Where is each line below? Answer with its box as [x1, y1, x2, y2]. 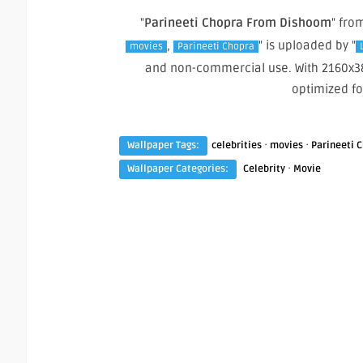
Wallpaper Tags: [127, 139, 199, 152]
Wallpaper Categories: [127, 162, 228, 175]
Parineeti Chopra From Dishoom [144, 15, 331, 30]
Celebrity [243, 162, 285, 175]
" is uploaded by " [258, 37, 356, 53]
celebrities [211, 139, 262, 152]
